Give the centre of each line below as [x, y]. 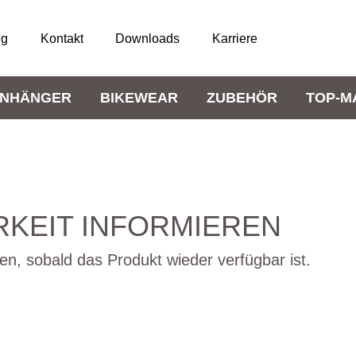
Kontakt [62, 38]
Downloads [148, 38]
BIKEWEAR [139, 97]
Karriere [234, 38]
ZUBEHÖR [242, 97]
